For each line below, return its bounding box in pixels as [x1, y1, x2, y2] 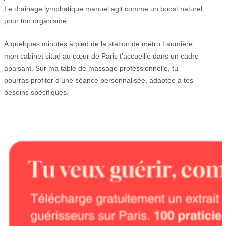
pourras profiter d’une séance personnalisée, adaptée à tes [4, 76, 193, 85]
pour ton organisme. [4, 16, 69, 25]
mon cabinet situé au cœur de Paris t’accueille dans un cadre [4, 52, 199, 61]
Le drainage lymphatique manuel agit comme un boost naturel [4, 4, 202, 13]
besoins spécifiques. [4, 88, 69, 97]
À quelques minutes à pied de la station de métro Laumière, [4, 40, 195, 48]
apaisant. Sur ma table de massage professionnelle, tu [4, 64, 178, 73]
